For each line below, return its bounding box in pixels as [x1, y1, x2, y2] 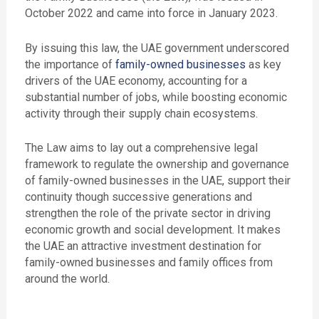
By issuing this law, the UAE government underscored [24, 41, 289, 55]
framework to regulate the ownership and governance [24, 157, 289, 172]
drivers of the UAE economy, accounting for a [24, 73, 247, 88]
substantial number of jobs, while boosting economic [24, 90, 287, 104]
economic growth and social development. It [24, 223, 247, 237]
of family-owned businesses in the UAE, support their [24, 174, 291, 188]
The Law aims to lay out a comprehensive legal [24, 141, 258, 155]
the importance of [24, 57, 115, 71]
